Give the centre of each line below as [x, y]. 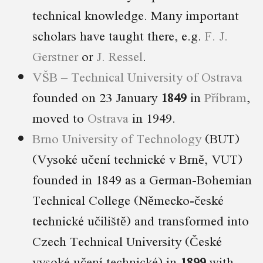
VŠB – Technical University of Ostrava [137, 76]
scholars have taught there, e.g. [119, 35]
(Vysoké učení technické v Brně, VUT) [137, 159]
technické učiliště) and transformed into [141, 220]
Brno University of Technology [117, 138]
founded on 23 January [97, 97]
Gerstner [55, 56]
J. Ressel [119, 56]
